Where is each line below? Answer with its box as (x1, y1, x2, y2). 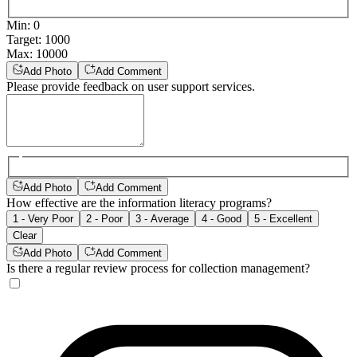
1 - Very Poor (13, 212, 73, 225)
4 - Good (202, 212, 241, 225)
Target (6, 33, 38, 47)
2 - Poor (86, 212, 123, 225)
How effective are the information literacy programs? (6, 195, 272, 210)
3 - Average (135, 212, 189, 225)
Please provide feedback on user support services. (6, 79, 255, 93)
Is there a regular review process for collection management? (6, 261, 310, 275)
